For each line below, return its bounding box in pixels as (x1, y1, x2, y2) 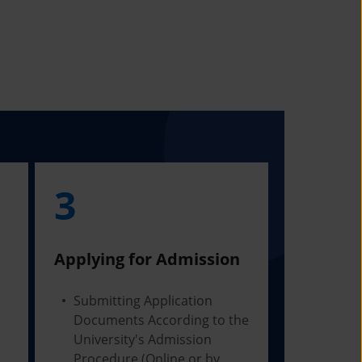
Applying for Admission (53, 248, 240, 270)
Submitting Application (73, 292, 213, 309)
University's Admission (73, 330, 212, 348)
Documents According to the (73, 311, 249, 329)
